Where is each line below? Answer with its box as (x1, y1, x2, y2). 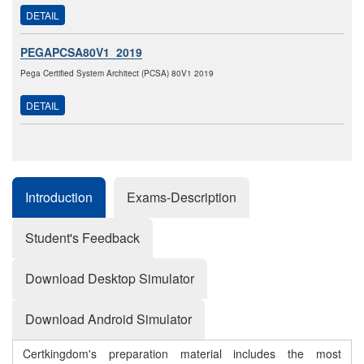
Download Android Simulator (25, 310, 192, 329)
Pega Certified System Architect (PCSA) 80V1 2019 (20, 67, 214, 80)
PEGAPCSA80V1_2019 (20, 44, 142, 61)
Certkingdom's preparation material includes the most (23, 345, 341, 362)
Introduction (25, 188, 93, 207)
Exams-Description (127, 188, 236, 207)
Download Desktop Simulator (25, 269, 194, 288)
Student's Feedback (25, 228, 140, 248)
